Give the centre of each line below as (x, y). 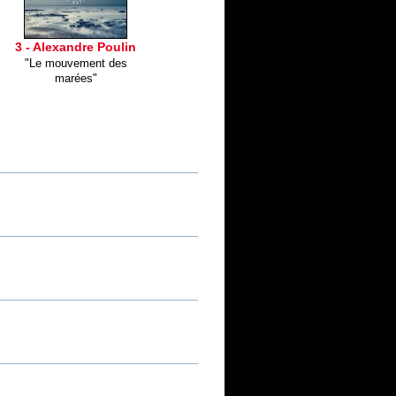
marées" (76, 78)
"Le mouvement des (76, 63)
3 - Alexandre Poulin (76, 47)
